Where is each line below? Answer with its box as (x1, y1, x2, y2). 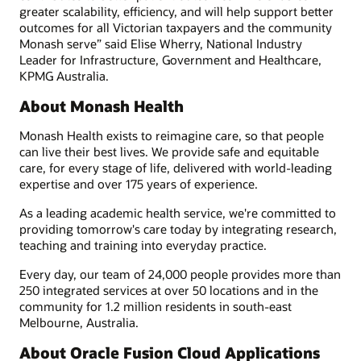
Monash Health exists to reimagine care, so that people (19, 127, 324, 143)
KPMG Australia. (19, 67, 109, 84)
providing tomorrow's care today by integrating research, (19, 220, 337, 237)
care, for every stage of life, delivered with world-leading (19, 159, 332, 176)
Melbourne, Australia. (19, 314, 139, 331)
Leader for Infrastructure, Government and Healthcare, (19, 51, 322, 68)
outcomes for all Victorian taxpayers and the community (19, 19, 332, 35)
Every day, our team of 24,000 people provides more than (19, 266, 341, 283)
